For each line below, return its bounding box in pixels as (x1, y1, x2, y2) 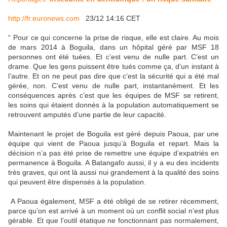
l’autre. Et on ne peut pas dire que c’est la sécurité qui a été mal (8, 72, 219, 81)
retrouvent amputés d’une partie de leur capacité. (8, 110, 166, 119)
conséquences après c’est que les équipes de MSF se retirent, (8, 91, 219, 100)
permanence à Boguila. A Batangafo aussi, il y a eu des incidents (8, 159, 219, 167)
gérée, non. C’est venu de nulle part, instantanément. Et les (8, 82, 219, 90)
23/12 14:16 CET (80, 14, 140, 23)
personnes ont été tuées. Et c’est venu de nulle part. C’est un (8, 53, 219, 61)
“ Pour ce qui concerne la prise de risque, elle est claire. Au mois (8, 33, 219, 42)
